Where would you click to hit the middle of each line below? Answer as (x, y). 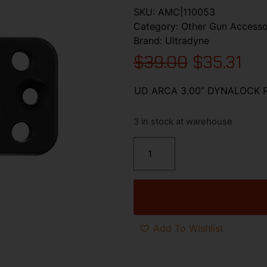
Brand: (149, 40)
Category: (157, 26)
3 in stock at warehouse (183, 122)
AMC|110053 (187, 12)
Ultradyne (187, 40)
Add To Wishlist (188, 229)
